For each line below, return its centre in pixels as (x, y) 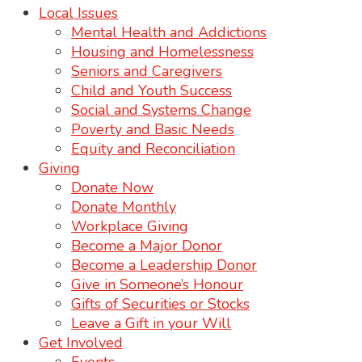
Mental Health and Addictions (169, 32)
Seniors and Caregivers (147, 71)
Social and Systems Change (161, 110)
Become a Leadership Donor (164, 265)
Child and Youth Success (152, 90)
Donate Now (112, 187)
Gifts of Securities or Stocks (160, 304)
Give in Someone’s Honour (157, 284)
